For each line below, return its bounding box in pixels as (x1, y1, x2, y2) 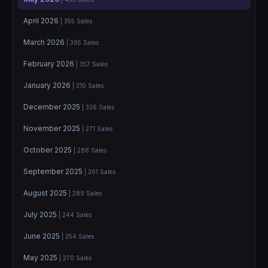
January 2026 (23, 80, 72, 90)
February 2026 (23, 59, 76, 68)
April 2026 (23, 16, 60, 25)
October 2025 (23, 145, 74, 154)
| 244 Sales (59, 211, 92, 218)
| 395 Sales (66, 38, 99, 46)
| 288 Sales (74, 146, 106, 154)
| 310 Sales (72, 81, 103, 89)
